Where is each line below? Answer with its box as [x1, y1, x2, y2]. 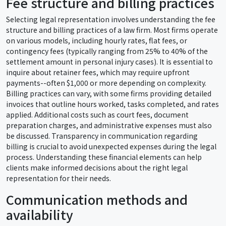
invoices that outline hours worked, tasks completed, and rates [6, 98, 219, 109]
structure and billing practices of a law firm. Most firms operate [6, 24, 218, 35]
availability [6, 205, 73, 224]
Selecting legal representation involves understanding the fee [6, 14, 215, 24]
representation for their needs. [6, 173, 111, 183]
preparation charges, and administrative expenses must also [6, 120, 212, 130]
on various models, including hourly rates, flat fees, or [6, 35, 187, 45]
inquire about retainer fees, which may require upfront [6, 67, 190, 77]
